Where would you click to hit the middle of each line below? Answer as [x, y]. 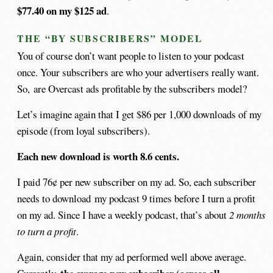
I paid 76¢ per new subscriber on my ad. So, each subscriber [137, 182]
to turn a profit [47, 232]
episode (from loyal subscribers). [84, 130]
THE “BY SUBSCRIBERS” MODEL [110, 38]
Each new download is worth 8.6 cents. [98, 156]
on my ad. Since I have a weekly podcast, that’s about [123, 215]
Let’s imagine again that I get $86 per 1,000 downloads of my [140, 114]
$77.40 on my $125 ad [62, 10]
